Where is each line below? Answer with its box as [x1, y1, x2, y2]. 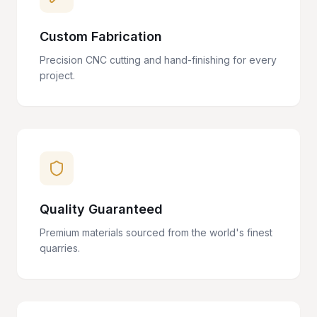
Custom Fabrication [40, 29, 162, 44]
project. [40, 69, 75, 81]
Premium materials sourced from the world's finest [40, 226, 272, 238]
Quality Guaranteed [40, 202, 163, 217]
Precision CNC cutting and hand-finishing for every [40, 54, 277, 66]
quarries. [40, 242, 80, 254]
